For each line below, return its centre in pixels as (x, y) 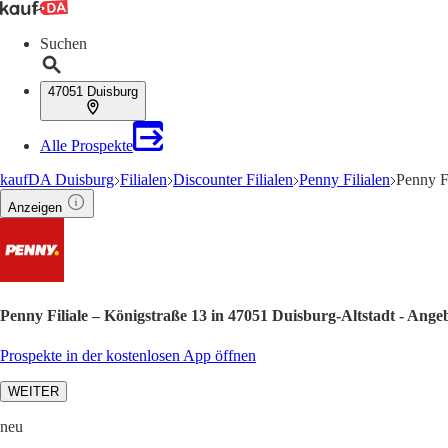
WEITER (33, 391)
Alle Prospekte (86, 145)
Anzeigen (35, 207)
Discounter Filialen (233, 179)
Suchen (63, 43)
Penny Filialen (344, 179)
